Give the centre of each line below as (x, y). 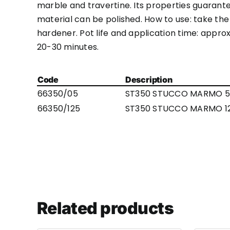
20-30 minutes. (68, 47)
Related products (105, 208)
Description (149, 80)
